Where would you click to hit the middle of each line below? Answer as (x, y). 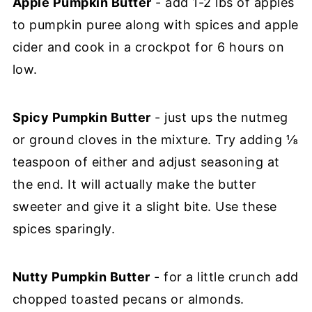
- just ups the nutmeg (219, 117)
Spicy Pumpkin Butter (81, 117)
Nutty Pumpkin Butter (81, 276)
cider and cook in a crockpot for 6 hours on (148, 47)
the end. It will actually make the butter (134, 184)
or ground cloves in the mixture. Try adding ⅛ (155, 139)
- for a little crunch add (224, 276)
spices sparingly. (64, 228)
